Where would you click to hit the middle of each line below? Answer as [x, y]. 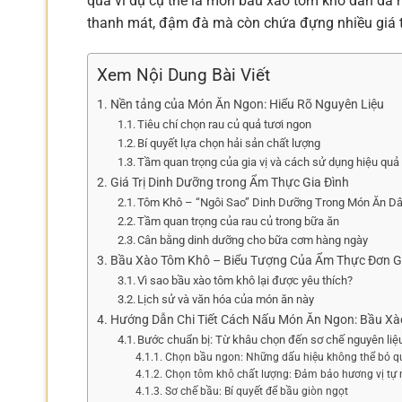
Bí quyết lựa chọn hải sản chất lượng [229, 143]
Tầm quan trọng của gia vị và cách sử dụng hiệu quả [269, 162]
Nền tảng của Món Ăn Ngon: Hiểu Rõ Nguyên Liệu [247, 104]
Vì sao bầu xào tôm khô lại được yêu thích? [245, 280]
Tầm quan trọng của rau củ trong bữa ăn [239, 221]
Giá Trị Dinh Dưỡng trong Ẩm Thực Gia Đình [229, 182]
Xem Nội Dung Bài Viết [184, 75]
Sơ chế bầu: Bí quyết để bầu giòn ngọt [256, 391]
